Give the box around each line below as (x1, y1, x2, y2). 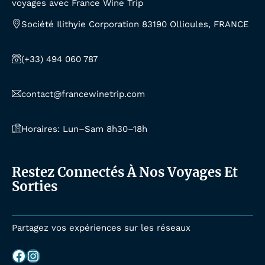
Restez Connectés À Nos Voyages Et (12, 164, 238, 181)
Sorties (12, 178, 57, 195)
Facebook (11, 247, 20, 263)
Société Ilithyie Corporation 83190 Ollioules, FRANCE (21, 19, 249, 30)
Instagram (25, 247, 39, 263)
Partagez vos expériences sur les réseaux (12, 222, 190, 233)
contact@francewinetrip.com (21, 89, 145, 100)
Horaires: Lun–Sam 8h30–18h (21, 124, 147, 135)
